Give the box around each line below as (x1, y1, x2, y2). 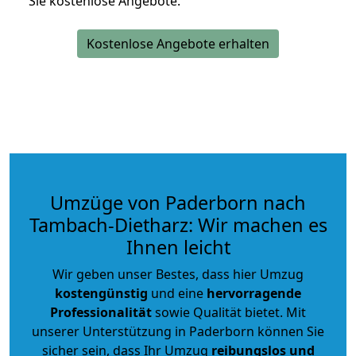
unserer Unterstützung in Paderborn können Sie (32, 322, 324, 340)
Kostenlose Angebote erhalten (87, 34, 269, 52)
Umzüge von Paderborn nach (50, 189, 306, 215)
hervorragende (207, 284, 301, 302)
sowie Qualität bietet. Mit (152, 303, 306, 321)
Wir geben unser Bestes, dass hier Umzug (52, 265, 304, 283)
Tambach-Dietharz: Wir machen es (29, 211, 327, 238)
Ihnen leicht (126, 234, 230, 260)
